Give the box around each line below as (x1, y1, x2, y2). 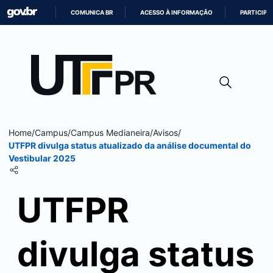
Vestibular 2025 (9, 153, 76, 163)
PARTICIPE (240, 9, 271, 16)
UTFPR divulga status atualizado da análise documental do (9, 140, 251, 151)
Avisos (153, 127, 178, 138)
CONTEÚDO (136, 67, 171, 74)
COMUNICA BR (71, 9, 113, 16)
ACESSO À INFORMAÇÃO (140, 9, 213, 16)
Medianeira (106, 127, 150, 138)
